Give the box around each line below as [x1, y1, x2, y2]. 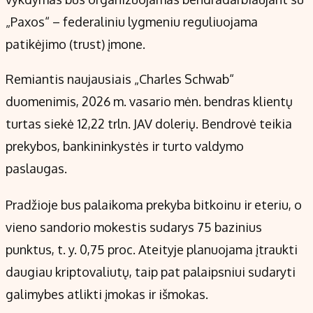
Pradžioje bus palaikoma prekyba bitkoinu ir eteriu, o [6, 197, 302, 213]
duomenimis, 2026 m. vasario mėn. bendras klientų [6, 94, 293, 110]
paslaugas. [6, 161, 67, 177]
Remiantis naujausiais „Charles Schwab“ [6, 71, 234, 87]
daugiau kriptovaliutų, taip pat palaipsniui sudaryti [6, 264, 296, 280]
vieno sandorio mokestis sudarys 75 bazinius [6, 219, 262, 235]
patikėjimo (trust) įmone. [6, 36, 145, 52]
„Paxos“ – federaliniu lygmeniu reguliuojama [6, 14, 258, 30]
